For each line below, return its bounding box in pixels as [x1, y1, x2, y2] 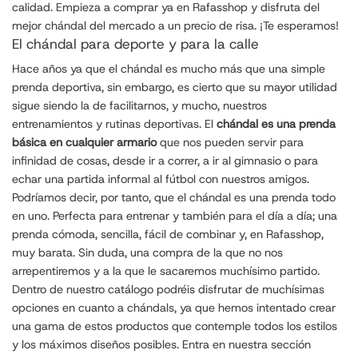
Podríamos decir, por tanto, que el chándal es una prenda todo [12, 189, 336, 205]
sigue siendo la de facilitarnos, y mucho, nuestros [12, 97, 267, 113]
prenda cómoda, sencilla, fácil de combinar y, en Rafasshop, [12, 225, 324, 242]
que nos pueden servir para [157, 133, 304, 150]
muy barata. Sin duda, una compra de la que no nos [12, 244, 283, 261]
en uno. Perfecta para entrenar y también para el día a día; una [12, 207, 337, 224]
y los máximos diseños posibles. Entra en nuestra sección [12, 336, 311, 352]
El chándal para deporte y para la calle [12, 34, 259, 54]
